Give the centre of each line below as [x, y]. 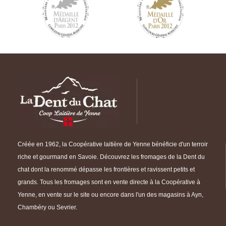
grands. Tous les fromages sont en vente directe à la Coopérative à [109, 182]
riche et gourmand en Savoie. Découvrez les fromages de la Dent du [111, 157]
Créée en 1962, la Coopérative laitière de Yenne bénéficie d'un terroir [113, 144]
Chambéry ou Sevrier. [47, 207]
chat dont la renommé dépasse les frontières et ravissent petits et [106, 169]
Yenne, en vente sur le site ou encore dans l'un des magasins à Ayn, [110, 195]
